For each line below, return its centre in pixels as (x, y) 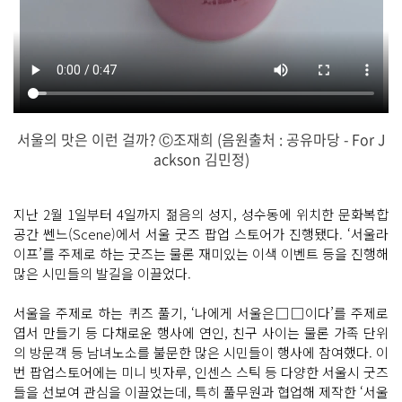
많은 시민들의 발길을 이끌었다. (102, 273)
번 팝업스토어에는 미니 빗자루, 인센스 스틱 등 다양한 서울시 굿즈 (201, 372)
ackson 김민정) (201, 159)
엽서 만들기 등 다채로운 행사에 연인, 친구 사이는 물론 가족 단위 (201, 332)
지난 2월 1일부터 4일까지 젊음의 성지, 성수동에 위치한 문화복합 (201, 214)
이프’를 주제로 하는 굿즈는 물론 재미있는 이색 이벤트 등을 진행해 (201, 253)
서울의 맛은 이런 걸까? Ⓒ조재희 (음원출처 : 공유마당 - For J (201, 139)
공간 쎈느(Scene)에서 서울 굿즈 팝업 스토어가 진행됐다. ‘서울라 (201, 234)
